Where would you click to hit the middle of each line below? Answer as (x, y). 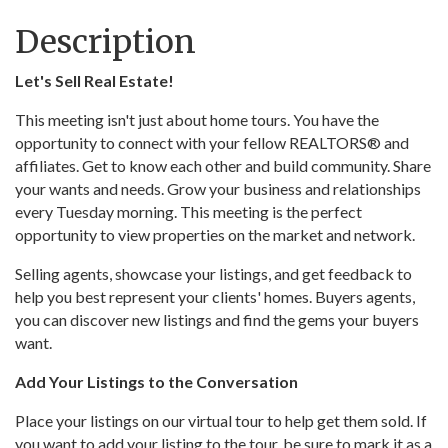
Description (105, 42)
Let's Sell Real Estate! (94, 81)
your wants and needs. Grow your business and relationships (218, 189)
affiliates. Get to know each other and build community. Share (223, 166)
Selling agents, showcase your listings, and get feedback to (213, 274)
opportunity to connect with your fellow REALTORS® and (212, 143)
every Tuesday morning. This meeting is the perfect (188, 212)
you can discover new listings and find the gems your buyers (217, 320)
